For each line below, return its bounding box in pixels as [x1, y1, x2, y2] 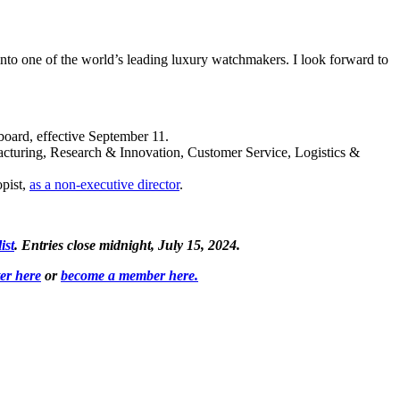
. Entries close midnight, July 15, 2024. [14, 237, 240, 254]
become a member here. [61, 268, 198, 284]
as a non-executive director [29, 177, 179, 193]
